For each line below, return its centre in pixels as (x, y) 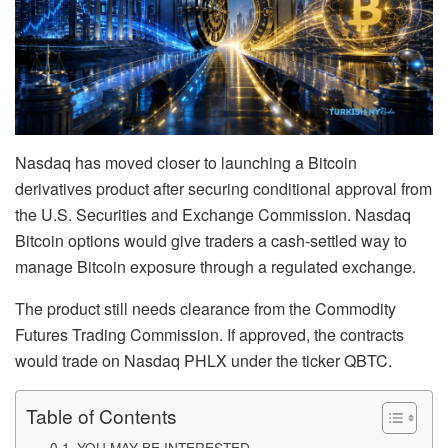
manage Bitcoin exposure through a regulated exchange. (215, 266)
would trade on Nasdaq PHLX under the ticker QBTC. (203, 360)
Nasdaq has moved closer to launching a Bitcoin (186, 162)
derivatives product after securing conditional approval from (223, 188)
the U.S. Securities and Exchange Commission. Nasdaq (213, 214)
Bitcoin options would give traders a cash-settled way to (211, 240)
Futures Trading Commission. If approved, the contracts (209, 334)
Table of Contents (101, 416)
